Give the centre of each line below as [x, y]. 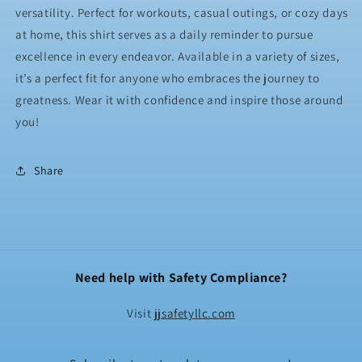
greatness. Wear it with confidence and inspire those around [179, 100]
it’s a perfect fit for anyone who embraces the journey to [168, 78]
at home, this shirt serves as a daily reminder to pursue [164, 35]
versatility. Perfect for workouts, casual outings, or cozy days [182, 13]
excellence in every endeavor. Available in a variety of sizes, [178, 57]
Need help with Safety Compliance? [181, 278]
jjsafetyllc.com [194, 314]
